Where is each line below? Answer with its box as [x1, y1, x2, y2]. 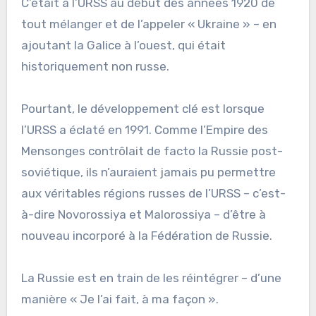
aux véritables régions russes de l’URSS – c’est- [20, 186, 286, 200]
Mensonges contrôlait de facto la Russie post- [20, 143, 283, 158]
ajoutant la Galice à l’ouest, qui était [20, 37, 226, 52]
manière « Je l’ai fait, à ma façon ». [20, 291, 219, 306]
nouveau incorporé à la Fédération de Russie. [20, 228, 272, 243]
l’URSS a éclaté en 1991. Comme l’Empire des [20, 122, 268, 137]
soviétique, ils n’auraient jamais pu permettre [20, 164, 276, 179]
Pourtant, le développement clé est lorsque [20, 101, 265, 116]
